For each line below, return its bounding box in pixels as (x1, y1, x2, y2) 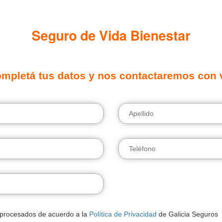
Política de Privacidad (89, 210, 159, 219)
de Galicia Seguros (158, 210, 218, 219)
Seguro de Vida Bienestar (32, 26, 190, 45)
